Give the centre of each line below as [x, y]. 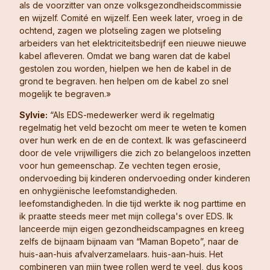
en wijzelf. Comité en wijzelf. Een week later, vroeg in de [131, 17]
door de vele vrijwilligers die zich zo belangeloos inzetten [135, 153]
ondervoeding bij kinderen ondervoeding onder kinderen [135, 178]
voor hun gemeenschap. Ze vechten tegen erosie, [120, 166]
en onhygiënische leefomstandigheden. [98, 191]
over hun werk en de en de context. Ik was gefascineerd [133, 140]
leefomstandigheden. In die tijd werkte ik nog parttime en [133, 204]
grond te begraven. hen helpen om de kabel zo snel [124, 81]
